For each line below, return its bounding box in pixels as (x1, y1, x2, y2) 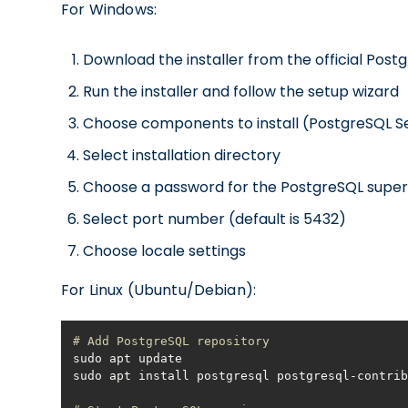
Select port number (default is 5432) (83, 209, 347, 229)
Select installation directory (83, 145, 281, 166)
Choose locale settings (83, 240, 247, 261)
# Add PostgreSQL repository (73, 334, 270, 348)
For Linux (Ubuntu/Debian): (61, 280, 257, 301)
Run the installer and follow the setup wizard (83, 81, 400, 102)
